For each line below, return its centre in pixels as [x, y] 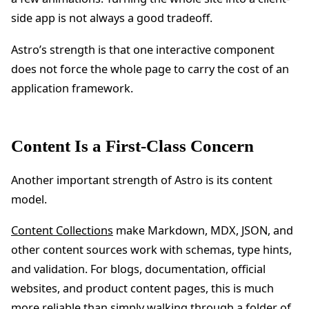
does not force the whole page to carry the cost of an [150, 69]
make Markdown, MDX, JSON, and [203, 230]
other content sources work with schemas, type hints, [151, 249]
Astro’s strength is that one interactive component [143, 49]
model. [29, 199]
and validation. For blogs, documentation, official [138, 269]
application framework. [72, 88]
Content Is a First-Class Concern [132, 146]
